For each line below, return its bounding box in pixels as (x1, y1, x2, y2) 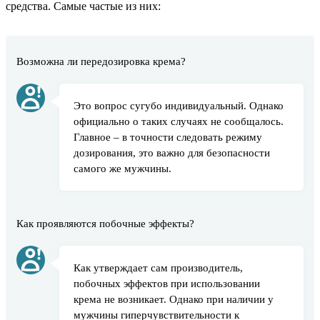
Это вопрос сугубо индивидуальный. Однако (74, 99, 284, 112)
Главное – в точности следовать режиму (74, 131, 262, 144)
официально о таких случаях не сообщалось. (74, 115, 284, 128)
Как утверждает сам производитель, (74, 261, 243, 274)
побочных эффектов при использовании (74, 277, 260, 290)
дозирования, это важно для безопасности (74, 146, 270, 159)
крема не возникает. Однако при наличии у (74, 293, 274, 306)
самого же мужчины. (74, 162, 171, 175)
